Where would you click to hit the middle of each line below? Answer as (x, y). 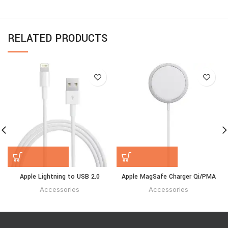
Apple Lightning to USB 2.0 (60, 177)
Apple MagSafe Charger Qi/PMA (168, 177)
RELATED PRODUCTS (58, 39)
